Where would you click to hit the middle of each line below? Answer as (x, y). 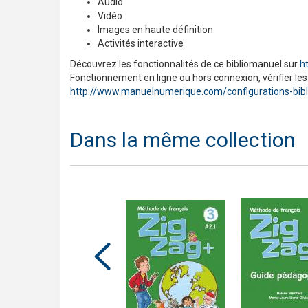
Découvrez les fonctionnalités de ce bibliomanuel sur (185, 64)
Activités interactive (141, 43)
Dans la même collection (183, 140)
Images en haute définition (155, 29)
